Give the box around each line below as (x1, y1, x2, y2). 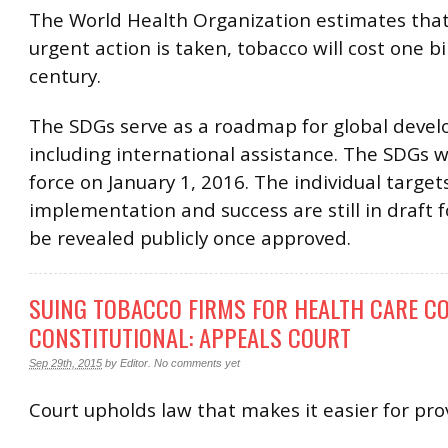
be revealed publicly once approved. (29, 224, 351, 251)
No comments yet (154, 357, 240, 370)
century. (29, 63, 101, 90)
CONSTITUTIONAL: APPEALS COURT (29, 319, 351, 356)
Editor (120, 357, 148, 370)
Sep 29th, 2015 (29, 357, 102, 370)
